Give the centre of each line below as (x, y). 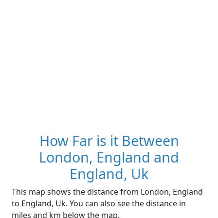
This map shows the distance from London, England (107, 192)
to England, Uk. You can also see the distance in (99, 204)
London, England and (109, 157)
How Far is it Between (109, 141)
